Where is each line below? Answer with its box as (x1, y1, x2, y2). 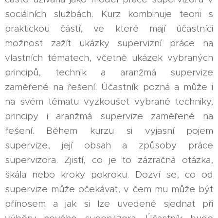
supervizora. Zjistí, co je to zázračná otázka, (5, 154, 213, 165)
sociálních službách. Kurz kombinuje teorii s (5, 8, 213, 19)
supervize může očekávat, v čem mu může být (5, 183, 213, 195)
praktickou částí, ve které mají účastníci (5, 22, 213, 34)
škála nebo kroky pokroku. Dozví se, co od (5, 168, 213, 180)
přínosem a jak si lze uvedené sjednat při (5, 198, 213, 209)
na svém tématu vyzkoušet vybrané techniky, (5, 95, 213, 107)
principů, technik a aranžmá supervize (5, 66, 213, 78)
